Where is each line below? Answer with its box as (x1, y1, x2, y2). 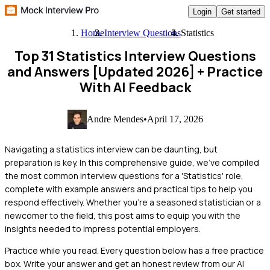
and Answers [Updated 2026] (7, 63, 195, 81)
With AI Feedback (79, 78, 191, 96)
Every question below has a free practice (101, 244, 264, 256)
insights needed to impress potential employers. (5, 222, 201, 234)
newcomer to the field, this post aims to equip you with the (5, 209, 240, 221)
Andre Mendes (86, 113, 143, 124)
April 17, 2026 (146, 113, 203, 124)
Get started (221, 7, 260, 16)
